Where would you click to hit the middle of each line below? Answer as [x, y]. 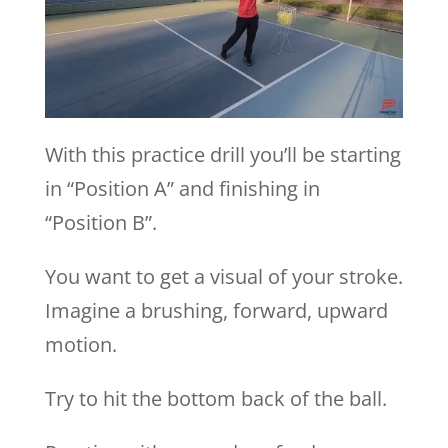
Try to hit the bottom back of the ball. [215, 398]
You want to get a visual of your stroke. [223, 276]
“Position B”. [100, 222]
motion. [80, 344]
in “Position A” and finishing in [182, 188]
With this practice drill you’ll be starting [222, 154]
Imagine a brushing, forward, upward [216, 310]
